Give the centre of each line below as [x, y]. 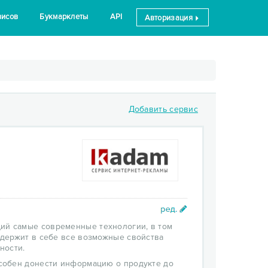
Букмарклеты [64, 17]
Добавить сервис [163, 109]
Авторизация [170, 18]
